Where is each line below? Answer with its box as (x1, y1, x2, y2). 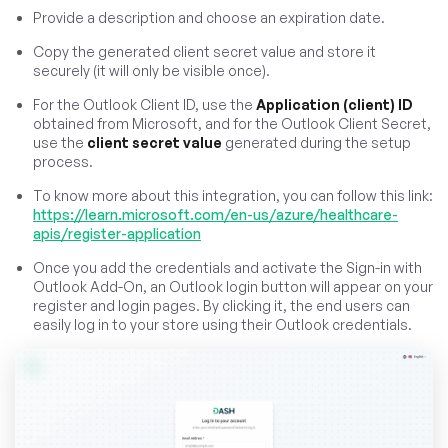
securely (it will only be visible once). (33, 61, 270, 79)
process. (33, 152, 93, 170)
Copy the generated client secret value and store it (33, 42, 376, 60)
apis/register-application (33, 224, 201, 242)
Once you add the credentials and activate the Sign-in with (33, 258, 422, 276)
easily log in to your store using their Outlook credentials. (33, 315, 412, 333)
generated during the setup (222, 133, 411, 151)
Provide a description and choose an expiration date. (33, 8, 385, 26)
